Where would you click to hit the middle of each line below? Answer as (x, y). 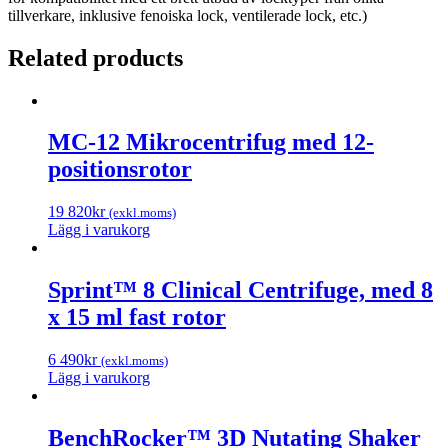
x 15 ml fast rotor (137, 317)
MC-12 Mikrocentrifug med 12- (211, 142)
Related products (95, 57)
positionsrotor (120, 169)
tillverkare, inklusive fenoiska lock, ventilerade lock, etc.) (187, 15)
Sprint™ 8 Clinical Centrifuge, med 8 (240, 290)
